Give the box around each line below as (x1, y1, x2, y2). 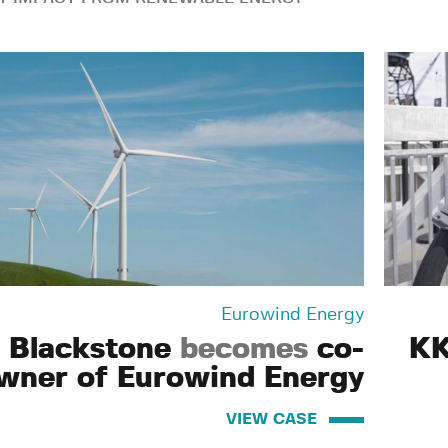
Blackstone (9, 334, 180, 365)
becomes (180, 334, 308, 365)
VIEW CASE (226, 412, 317, 428)
